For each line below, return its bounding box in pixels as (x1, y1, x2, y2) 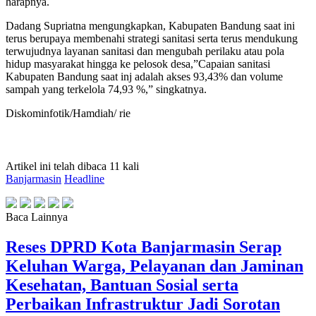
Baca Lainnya (6, 210, 68, 223)
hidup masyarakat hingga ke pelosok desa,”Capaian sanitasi (6, 57, 270, 70)
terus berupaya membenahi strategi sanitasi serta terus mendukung (6, 32, 298, 44)
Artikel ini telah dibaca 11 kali (6, 159, 139, 172)
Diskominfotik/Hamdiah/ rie (6, 107, 130, 119)
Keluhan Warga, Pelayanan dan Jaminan (6, 256, 303, 275)
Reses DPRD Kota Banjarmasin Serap (6, 237, 281, 256)
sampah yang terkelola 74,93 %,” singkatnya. (6, 83, 207, 95)
